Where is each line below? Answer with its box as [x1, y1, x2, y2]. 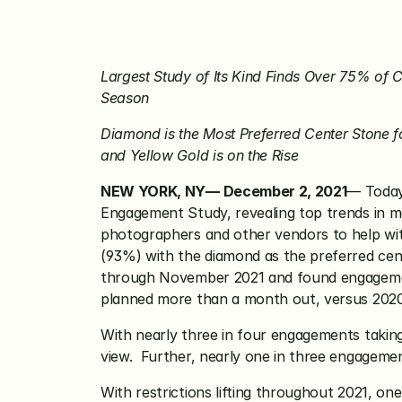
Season [100, 89, 150, 107]
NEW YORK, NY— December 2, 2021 [100, 182, 347, 200]
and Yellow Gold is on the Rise [100, 146, 299, 164]
